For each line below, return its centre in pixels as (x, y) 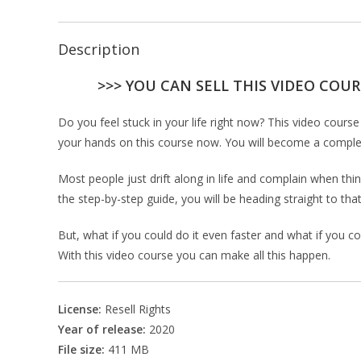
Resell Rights (138, 309)
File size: (81, 349)
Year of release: (102, 329)
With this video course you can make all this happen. (194, 255)
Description (99, 49)
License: (81, 309)
